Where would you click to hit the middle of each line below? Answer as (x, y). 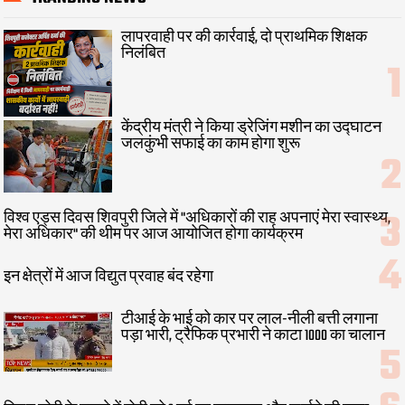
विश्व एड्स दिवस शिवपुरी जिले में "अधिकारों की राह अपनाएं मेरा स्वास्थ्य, (198, 219)
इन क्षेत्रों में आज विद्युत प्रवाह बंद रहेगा (109, 277)
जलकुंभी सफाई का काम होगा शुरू (211, 144)
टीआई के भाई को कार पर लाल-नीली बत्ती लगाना (250, 320)
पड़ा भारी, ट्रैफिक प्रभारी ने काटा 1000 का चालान (254, 336)
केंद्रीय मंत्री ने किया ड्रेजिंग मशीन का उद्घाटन (252, 128)
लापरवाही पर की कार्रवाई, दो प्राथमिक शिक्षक (245, 38)
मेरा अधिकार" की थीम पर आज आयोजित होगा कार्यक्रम (154, 235)
